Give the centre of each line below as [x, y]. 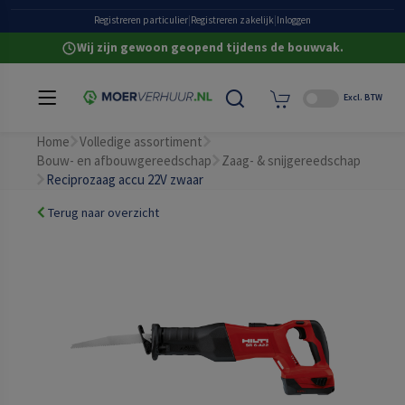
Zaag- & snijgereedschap [291, 160]
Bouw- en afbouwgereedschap [124, 160]
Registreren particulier [141, 20]
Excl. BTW [363, 97]
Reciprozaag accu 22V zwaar [125, 179]
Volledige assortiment [141, 141]
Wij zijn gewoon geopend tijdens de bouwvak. [210, 47]
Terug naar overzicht [102, 212]
